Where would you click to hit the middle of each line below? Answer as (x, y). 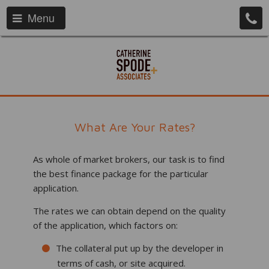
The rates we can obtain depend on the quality (129, 211)
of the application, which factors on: (105, 225)
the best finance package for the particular (121, 174)
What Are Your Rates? (134, 127)
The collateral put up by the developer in (140, 248)
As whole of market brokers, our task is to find (129, 159)
